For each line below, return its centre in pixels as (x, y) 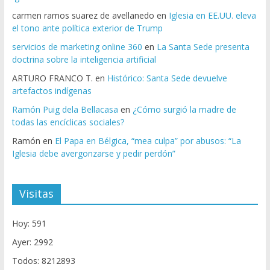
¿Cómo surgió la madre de (184, 110)
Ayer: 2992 (32, 242)
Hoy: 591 (29, 224)
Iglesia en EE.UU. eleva (212, 16)
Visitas (36, 194)
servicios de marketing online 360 (77, 47)
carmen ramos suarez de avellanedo (83, 16)
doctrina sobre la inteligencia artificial (84, 60)
